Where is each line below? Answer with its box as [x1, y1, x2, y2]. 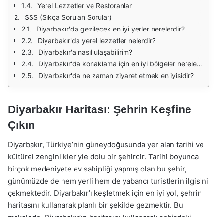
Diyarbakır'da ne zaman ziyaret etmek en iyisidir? [38, 71, 194, 79]
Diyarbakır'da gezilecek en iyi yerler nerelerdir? [36, 25, 185, 33]
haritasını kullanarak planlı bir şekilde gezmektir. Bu [8, 200, 183, 210]
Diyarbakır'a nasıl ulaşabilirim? [38, 48, 132, 56]
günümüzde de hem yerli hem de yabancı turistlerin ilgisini [8, 176, 208, 186]
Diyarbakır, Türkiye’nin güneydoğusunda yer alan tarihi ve [8, 139, 204, 149]
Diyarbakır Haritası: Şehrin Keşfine [8, 103, 191, 116]
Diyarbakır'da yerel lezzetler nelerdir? [38, 36, 155, 45]
